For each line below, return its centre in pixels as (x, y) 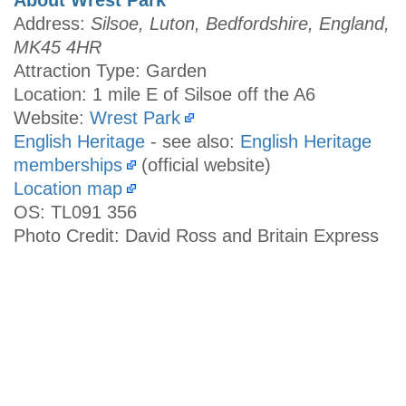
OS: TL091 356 (75, 212)
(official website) (203, 164)
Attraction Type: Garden (110, 70)
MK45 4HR (58, 47)
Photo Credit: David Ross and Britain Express (196, 235)
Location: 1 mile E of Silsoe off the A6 (164, 94)
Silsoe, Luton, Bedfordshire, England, (240, 23)
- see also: (193, 141)
